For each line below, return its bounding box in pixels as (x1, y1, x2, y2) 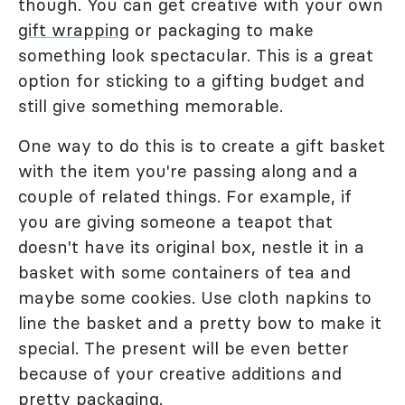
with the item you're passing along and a (18, 159, 358, 182)
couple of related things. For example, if (18, 184, 352, 207)
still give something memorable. (18, 94, 283, 117)
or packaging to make (129, 18, 314, 41)
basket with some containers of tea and (18, 260, 351, 283)
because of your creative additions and (18, 362, 342, 384)
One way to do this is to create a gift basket (18, 134, 385, 156)
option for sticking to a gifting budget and (18, 69, 364, 91)
